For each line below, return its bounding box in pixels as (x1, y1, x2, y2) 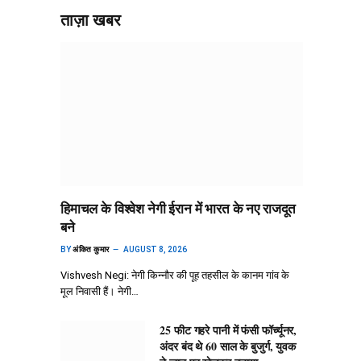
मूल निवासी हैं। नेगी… (60, 285, 139, 298)
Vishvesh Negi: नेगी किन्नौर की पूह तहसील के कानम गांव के (60, 269, 289, 282)
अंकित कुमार (73, 245, 110, 255)
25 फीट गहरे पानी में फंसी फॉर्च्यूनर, (160, 322, 297, 339)
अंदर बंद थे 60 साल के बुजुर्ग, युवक (160, 338, 296, 355)
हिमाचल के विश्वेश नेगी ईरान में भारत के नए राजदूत (60, 198, 297, 219)
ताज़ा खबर (60, 10, 121, 30)
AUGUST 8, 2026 (122, 245, 187, 255)
